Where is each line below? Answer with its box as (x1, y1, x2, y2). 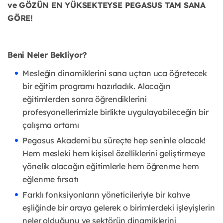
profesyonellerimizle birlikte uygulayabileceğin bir (22, 107, 209, 117)
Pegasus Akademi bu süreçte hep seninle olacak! (22, 135, 206, 146)
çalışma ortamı (22, 120, 79, 130)
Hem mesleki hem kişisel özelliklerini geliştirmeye (22, 148, 205, 159)
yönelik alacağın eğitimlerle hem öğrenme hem (22, 161, 199, 172)
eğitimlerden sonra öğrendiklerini (22, 94, 147, 105)
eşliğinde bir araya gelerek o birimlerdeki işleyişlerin (22, 203, 215, 213)
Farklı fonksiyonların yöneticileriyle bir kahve (22, 190, 191, 200)
